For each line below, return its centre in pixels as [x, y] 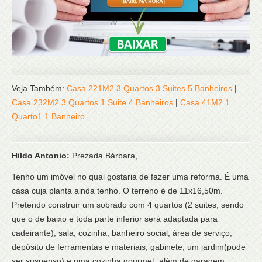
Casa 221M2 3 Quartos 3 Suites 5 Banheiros [149, 88]
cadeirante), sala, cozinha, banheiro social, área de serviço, [122, 232]
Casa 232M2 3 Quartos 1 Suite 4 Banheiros [92, 102]
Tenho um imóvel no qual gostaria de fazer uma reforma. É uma [130, 176]
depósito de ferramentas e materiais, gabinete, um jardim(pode [129, 247]
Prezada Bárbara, [105, 155]
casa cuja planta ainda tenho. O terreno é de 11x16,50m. [117, 190]
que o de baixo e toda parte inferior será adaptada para [115, 218]
